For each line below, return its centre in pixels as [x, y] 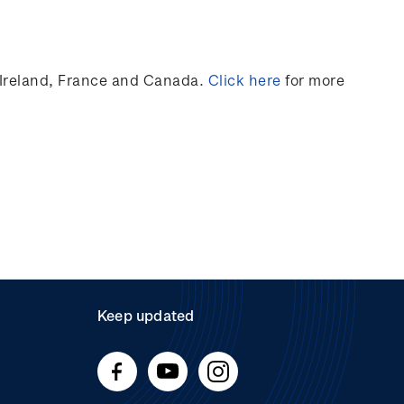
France [83, 80]
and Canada [153, 80]
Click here [244, 80]
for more [315, 80]
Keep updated [146, 315]
